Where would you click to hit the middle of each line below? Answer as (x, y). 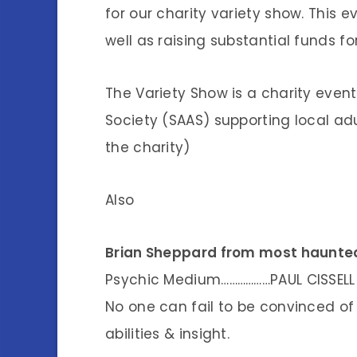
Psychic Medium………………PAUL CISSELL (230, 280)
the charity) (148, 147)
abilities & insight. (168, 334)
